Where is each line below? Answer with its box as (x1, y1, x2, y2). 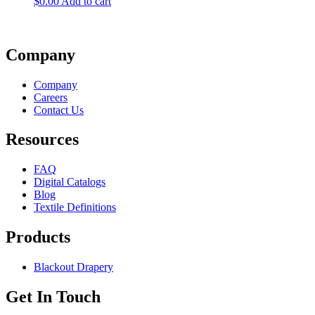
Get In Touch (6, 288, 101, 307)
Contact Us (34, 103, 84, 116)
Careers (34, 91, 67, 103)
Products (6, 228, 70, 247)
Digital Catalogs (34, 176, 105, 188)
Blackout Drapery (34, 261, 113, 274)
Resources (6, 130, 79, 149)
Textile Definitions (34, 201, 116, 214)
